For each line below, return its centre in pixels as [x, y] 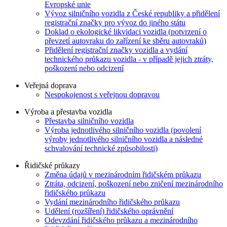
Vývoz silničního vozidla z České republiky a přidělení [132, 14]
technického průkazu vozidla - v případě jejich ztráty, [129, 59]
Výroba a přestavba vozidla [68, 112]
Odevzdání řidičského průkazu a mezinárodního [121, 220]
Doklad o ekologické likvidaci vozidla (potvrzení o [126, 32]
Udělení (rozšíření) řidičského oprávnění [109, 211]
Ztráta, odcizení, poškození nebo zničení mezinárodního [134, 184]
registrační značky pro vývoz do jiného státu [115, 23]
